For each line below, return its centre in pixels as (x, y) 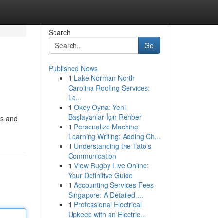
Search (59, 32)
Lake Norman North (104, 78)
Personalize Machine (106, 127)
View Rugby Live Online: (111, 165)
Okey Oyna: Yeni (100, 107)
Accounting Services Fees (114, 185)
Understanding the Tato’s (112, 146)
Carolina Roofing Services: (109, 88)
